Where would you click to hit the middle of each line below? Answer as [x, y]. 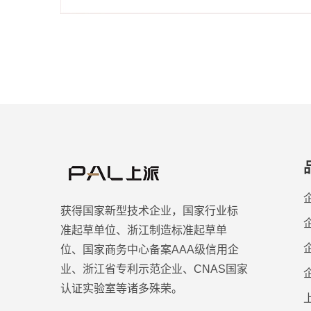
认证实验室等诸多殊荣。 [121, 289]
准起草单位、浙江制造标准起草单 [144, 230]
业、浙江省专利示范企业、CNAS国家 [154, 269]
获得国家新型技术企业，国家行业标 [149, 211]
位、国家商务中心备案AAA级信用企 [150, 250]
